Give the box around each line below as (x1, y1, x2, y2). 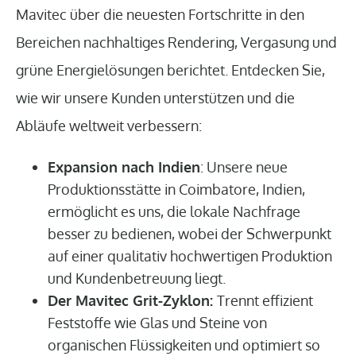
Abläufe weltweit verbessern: (16, 116, 202, 134)
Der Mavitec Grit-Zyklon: (48, 291, 217, 309)
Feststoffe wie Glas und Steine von (48, 313, 267, 331)
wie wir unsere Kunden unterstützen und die (16, 88, 295, 106)
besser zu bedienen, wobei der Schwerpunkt (48, 224, 331, 242)
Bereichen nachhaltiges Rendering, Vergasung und (16, 33, 337, 51)
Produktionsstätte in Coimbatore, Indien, (48, 180, 305, 198)
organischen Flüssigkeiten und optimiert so (48, 335, 320, 354)
